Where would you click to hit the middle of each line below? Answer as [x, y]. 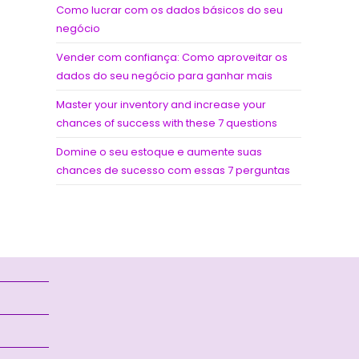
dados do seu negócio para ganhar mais [164, 76]
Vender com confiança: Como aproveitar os [172, 57]
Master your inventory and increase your [161, 105]
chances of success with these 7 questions [167, 123]
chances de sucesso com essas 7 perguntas [173, 170]
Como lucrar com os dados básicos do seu [169, 10]
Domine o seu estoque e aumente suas [159, 152]
